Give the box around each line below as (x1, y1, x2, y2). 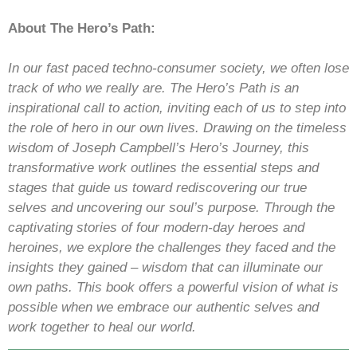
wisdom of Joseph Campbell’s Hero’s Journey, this (8, 139, 309, 155)
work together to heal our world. (8, 319, 200, 335)
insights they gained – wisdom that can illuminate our (8, 259, 323, 275)
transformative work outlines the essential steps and (8, 159, 319, 175)
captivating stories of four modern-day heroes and (8, 219, 304, 235)
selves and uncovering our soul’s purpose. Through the (8, 199, 335, 215)
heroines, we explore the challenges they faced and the (8, 239, 335, 255)
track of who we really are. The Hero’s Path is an (8, 80, 299, 96)
